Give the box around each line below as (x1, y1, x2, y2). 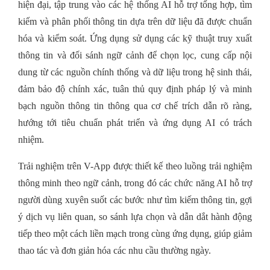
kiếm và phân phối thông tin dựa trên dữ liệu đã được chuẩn (18, 16, 252, 27)
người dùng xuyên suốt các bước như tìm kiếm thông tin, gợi (18, 195, 252, 206)
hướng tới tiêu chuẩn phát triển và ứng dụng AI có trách (18, 118, 252, 128)
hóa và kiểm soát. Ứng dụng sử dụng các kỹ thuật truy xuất (18, 33, 252, 44)
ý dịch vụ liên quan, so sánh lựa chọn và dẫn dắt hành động (18, 212, 252, 222)
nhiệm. (18, 134, 44, 145)
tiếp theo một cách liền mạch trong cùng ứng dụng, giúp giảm (18, 228, 252, 239)
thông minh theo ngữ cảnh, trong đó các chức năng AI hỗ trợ (18, 178, 252, 189)
